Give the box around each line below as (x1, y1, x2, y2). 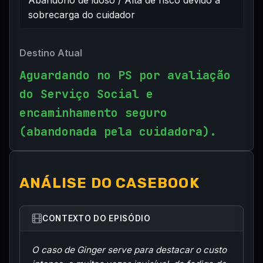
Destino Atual (19, 47, 82, 59)
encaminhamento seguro (19, 105, 167, 121)
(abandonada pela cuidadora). (19, 124, 217, 140)
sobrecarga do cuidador (28, 8, 135, 21)
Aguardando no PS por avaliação (19, 68, 231, 83)
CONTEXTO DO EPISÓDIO (42, 214, 151, 224)
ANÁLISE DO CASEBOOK (19, 175, 200, 192)
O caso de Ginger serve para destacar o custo (32, 244, 227, 256)
